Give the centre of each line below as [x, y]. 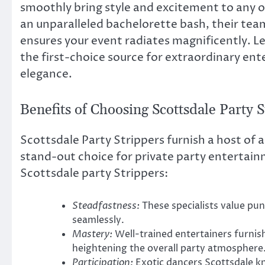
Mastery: [92, 234]
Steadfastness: [106, 206]
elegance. [46, 74]
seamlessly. [98, 220]
